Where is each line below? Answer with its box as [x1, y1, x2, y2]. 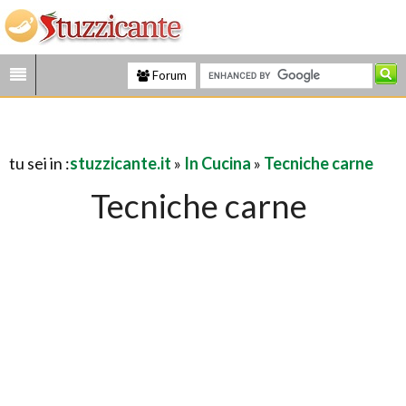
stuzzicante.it [70, 153, 171, 173]
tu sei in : [9, 153, 70, 173]
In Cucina [184, 153, 251, 173]
